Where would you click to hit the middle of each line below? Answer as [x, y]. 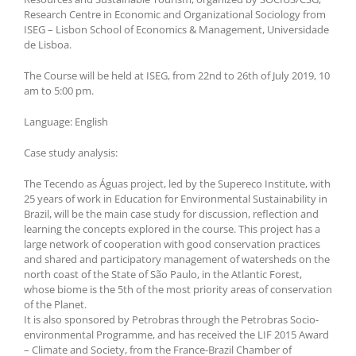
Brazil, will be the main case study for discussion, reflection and [171, 214]
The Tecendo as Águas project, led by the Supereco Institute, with [177, 184]
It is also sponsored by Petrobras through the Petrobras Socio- [171, 320]
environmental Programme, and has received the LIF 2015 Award [176, 335]
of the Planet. [55, 305]
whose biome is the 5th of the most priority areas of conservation [178, 290]
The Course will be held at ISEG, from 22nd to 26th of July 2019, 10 [177, 76]
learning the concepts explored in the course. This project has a [172, 229]
